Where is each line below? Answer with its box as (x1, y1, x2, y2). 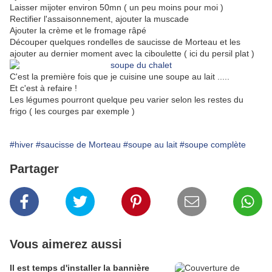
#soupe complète (180, 140, 246, 150)
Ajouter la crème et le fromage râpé (10, 25, 146, 36)
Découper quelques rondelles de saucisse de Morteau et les (10, 37, 240, 47)
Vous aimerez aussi (10, 237, 122, 251)
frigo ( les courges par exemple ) (10, 106, 135, 117)
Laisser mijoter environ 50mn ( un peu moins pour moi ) (10, 2, 223, 13)
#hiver (10, 140, 33, 150)
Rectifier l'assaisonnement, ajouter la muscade (10, 14, 189, 24)
